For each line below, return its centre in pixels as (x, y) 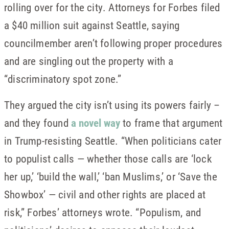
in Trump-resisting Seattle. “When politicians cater (113, 141)
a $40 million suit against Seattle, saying (92, 25)
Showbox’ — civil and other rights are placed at (105, 194)
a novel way (96, 123)
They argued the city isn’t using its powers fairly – (112, 105)
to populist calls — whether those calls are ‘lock (108, 158)
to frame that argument (171, 123)
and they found (38, 123)
